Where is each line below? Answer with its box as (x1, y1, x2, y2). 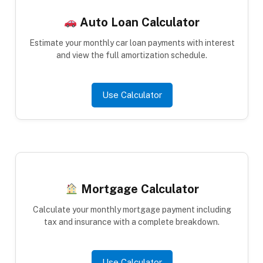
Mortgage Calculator (77, 182, 199, 197)
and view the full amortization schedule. (56, 50, 207, 60)
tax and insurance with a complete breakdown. (44, 217, 220, 227)
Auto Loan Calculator (77, 15, 200, 29)
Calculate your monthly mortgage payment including (32, 205, 231, 215)
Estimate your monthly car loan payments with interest (29, 38, 235, 48)
